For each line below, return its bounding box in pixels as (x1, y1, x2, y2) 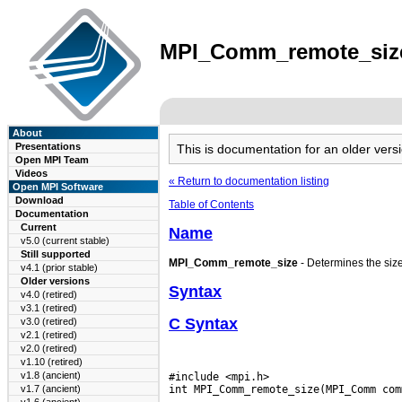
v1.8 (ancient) (21, 370, 81, 380)
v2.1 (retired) (21, 329, 77, 340)
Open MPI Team (15, 154, 89, 165)
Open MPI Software (10, 181, 103, 192)
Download (15, 195, 64, 205)
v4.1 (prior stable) (21, 262, 98, 273)
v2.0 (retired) (21, 343, 77, 354)
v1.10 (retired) (21, 356, 83, 367)
